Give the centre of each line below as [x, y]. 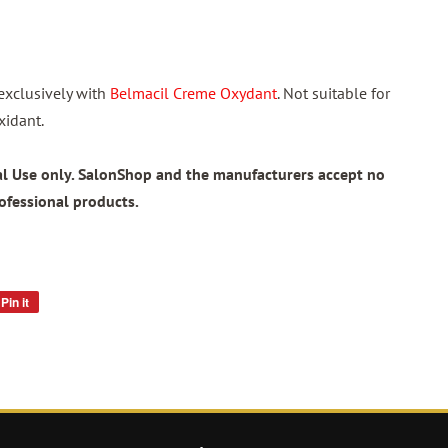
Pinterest [63, 345]
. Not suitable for [333, 93]
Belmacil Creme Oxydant [193, 93]
